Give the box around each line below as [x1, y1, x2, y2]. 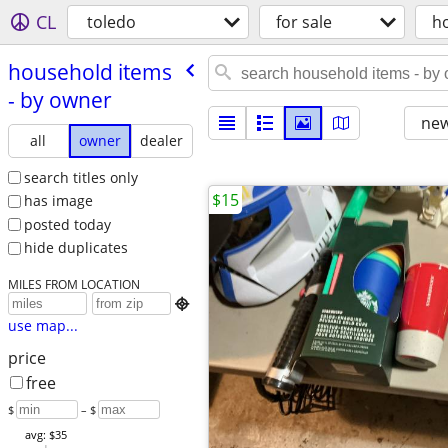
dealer [140, 130, 184, 150]
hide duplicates [23, 238, 128, 258]
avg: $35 [24, 427, 67, 443]
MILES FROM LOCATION [7, 276, 140, 293]
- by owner [7, 85, 112, 114]
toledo [87, 11, 136, 33]
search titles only [23, 167, 138, 187]
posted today [23, 214, 111, 234]
